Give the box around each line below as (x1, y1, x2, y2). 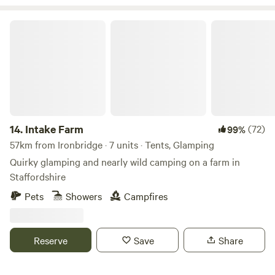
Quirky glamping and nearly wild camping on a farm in (10, 155, 240, 168)
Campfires (124, 189, 168, 203)
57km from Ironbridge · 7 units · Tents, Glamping (10, 137, 214, 151)
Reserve (34, 233, 68, 247)
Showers (66, 189, 102, 203)
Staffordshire (10, 169, 66, 183)
